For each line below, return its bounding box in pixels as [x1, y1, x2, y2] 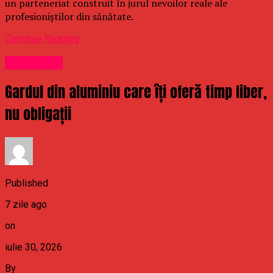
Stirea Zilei [5, 55, 63, 69]
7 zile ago [5, 199, 47, 211]
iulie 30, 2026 [5, 241, 62, 253]
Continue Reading [5, 32, 79, 44]
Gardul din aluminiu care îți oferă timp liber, [5, 81, 267, 104]
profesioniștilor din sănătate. [5, 9, 133, 23]
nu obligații [5, 103, 71, 126]
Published [5, 177, 48, 190]
